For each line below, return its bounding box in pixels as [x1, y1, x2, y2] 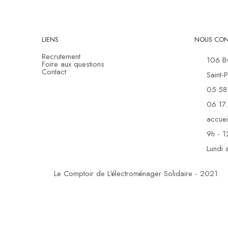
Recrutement [42, 51, 80, 62]
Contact [42, 66, 66, 77]
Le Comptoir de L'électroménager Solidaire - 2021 [53, 168, 218, 179]
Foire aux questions [42, 59, 104, 70]
